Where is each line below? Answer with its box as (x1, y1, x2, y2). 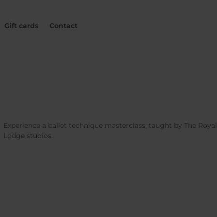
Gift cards (4, 21, 39, 30)
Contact (49, 21, 77, 30)
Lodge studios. (3, 131, 53, 140)
